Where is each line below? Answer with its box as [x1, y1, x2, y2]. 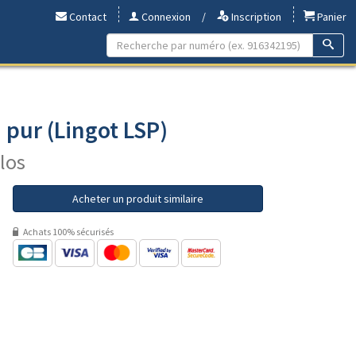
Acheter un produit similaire [72, 191, 203, 206]
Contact [67, 10, 106, 24]
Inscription [229, 10, 281, 24]
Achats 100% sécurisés [21, 225, 114, 238]
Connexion [139, 10, 191, 24]
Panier [315, 10, 346, 24]
